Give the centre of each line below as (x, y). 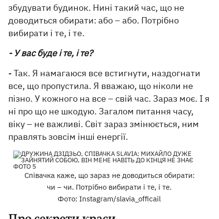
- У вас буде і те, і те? (51, 53)
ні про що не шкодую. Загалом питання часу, (101, 111)
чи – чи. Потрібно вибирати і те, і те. (109, 187)
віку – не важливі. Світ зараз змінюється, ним (104, 124)
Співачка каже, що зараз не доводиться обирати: (109, 175)
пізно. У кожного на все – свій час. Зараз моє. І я (109, 99)
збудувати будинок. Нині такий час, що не (97, 8)
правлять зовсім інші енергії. (68, 137)
